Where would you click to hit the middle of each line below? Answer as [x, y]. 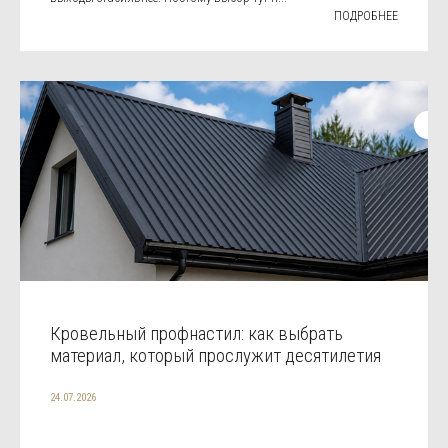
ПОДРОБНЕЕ [366, 15]
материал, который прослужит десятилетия [215, 355]
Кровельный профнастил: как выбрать [196, 333]
